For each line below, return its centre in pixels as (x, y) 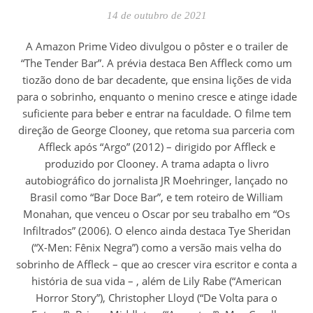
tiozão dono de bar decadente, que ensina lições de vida (156, 79)
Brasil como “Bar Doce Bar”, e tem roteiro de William (156, 197)
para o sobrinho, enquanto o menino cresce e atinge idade (156, 96)
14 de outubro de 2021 (156, 15)
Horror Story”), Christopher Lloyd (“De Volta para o (156, 297)
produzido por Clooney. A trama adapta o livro (156, 163)
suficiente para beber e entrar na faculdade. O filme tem (156, 113)
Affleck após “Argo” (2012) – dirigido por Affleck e (156, 146)
